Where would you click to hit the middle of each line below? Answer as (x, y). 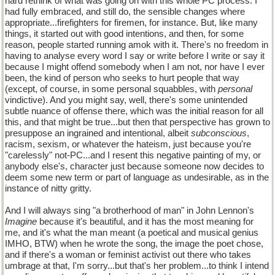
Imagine (21, 222)
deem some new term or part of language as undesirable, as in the (137, 177)
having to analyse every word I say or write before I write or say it (135, 56)
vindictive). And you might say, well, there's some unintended (126, 100)
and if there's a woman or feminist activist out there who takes (128, 255)
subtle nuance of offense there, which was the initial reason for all (134, 111)
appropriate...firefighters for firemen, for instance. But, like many (131, 23)
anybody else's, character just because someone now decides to (134, 166)
